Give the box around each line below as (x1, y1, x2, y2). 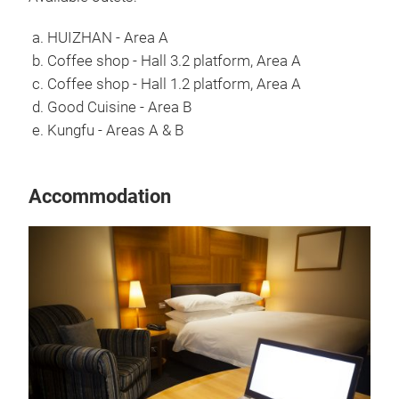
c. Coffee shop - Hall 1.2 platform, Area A (28, 75, 301, 93)
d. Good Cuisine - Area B (28, 98, 191, 116)
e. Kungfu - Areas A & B (28, 121, 183, 139)
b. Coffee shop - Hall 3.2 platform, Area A (28, 52, 301, 69)
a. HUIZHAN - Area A (28, 28, 168, 46)
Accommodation (28, 184, 171, 208)
